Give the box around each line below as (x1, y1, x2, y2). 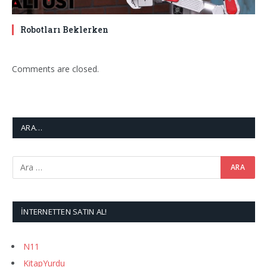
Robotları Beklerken (20, 23, 108, 35)
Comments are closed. (12, 63, 99, 74)
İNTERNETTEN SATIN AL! (21, 206, 107, 217)
